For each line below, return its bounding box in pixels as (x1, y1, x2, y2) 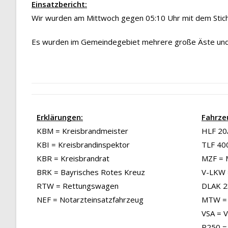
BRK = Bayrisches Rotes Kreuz (37, 167, 145, 178)
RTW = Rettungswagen (37, 181, 119, 191)
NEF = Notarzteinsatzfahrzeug (37, 194, 144, 205)
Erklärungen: (37, 112, 83, 123)
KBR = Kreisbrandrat (37, 153, 109, 164)
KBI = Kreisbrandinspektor (37, 139, 130, 150)
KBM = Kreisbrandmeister (37, 126, 128, 136)
